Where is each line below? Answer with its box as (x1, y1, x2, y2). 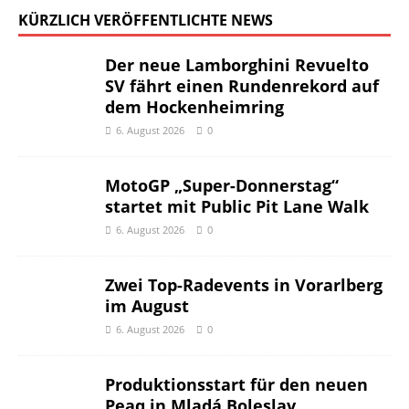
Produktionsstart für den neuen (105, 372, 368, 395)
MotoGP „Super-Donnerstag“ (105, 173, 339, 196)
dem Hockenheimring (105, 95, 284, 118)
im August (105, 294, 189, 317)
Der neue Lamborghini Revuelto (105, 53, 369, 76)
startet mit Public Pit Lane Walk (105, 194, 369, 217)
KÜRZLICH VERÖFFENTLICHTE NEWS (18, 9, 273, 30)
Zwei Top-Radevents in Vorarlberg (105, 273, 383, 296)
